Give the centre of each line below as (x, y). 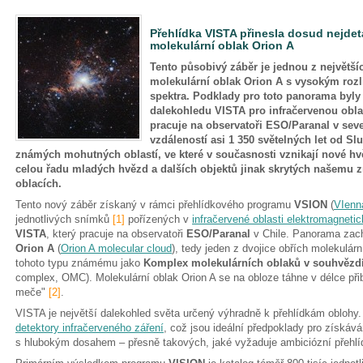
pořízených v (158, 219)
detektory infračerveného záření (90, 328)
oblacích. (38, 184)
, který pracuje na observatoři (116, 234)
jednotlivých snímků (64, 219)
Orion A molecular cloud (116, 248)
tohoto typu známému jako (79, 263)
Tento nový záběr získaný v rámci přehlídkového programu (155, 205)
